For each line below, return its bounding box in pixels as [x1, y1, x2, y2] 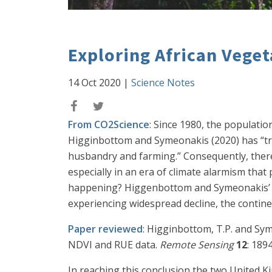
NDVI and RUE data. [68, 238, 160, 251]
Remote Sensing [160, 238, 234, 251]
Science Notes [131, 76, 195, 89]
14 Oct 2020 [68, 76, 121, 89]
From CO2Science [68, 118, 149, 131]
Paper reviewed [68, 222, 143, 236]
